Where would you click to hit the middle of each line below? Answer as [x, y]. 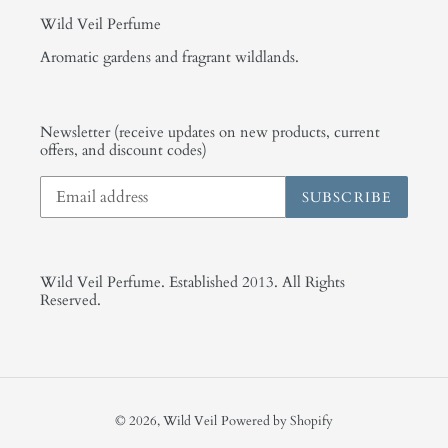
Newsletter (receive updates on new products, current [210, 131]
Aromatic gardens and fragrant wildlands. [169, 56]
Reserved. [70, 300]
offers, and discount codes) [123, 149]
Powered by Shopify [277, 420]
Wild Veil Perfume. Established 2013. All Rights [192, 282]
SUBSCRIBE [346, 197]
